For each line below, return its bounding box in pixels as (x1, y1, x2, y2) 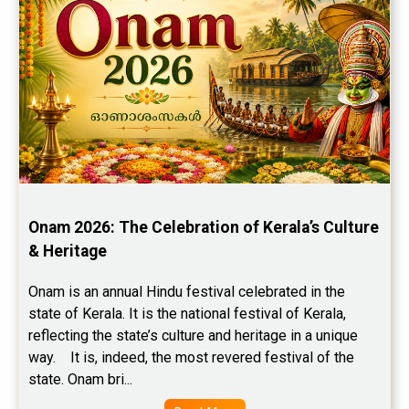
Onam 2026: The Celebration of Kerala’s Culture (28, 218, 379, 236)
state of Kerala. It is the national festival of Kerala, (28, 305, 346, 322)
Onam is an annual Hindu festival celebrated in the (28, 283, 345, 300)
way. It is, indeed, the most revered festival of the (28, 349, 354, 366)
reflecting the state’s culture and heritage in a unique (28, 327, 358, 344)
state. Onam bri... (28, 371, 132, 388)
